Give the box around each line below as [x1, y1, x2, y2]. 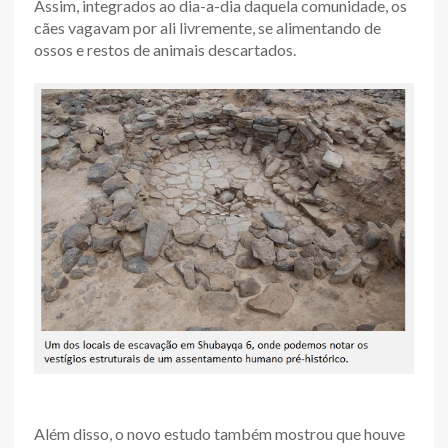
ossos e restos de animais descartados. [34, 39, 296, 59]
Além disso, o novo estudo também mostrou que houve [34, 423, 405, 443]
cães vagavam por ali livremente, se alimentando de [34, 17, 381, 37]
